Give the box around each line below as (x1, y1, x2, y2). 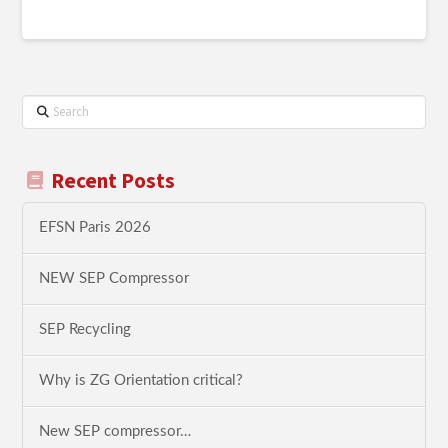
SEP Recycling (39, 321, 132, 337)
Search (21, 94, 64, 115)
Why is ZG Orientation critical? (39, 372, 244, 388)
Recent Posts (50, 165, 175, 196)
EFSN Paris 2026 (39, 220, 152, 236)
